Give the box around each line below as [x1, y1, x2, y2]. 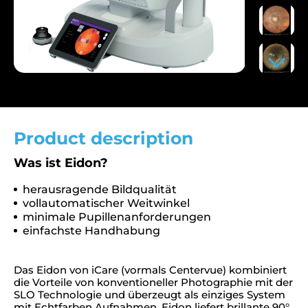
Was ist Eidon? [14, 155, 108, 170]
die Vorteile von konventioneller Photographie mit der [14, 275, 293, 289]
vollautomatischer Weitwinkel [23, 196, 190, 210]
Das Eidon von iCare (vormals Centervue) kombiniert [14, 263, 287, 276]
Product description [14, 127, 193, 148]
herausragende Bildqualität [23, 182, 177, 196]
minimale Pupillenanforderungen [23, 210, 211, 223]
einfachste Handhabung [23, 223, 160, 237]
